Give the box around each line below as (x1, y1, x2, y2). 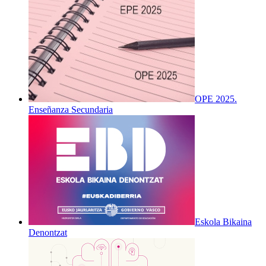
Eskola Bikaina (195, 216, 252, 227)
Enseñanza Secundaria (28, 104, 113, 115)
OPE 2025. (195, 93, 237, 104)
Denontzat (28, 227, 67, 237)
